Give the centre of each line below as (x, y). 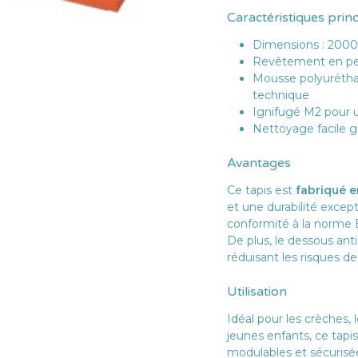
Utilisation (257, 292)
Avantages (259, 163)
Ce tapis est (261, 190)
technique (281, 95)
